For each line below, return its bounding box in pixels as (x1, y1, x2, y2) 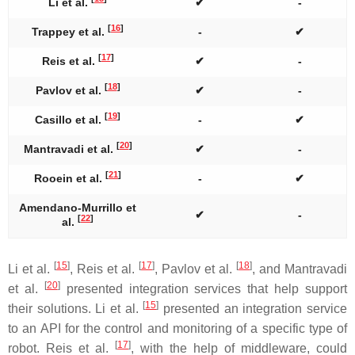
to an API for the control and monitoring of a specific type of (8, 321, 347, 335)
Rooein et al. (34, 171, 105, 185)
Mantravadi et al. (23, 142, 116, 155)
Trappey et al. (32, 25, 108, 38)
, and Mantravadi (252, 261, 347, 276)
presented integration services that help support (59, 281, 347, 296)
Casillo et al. (35, 113, 105, 126)
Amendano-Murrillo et (19, 200, 136, 214)
